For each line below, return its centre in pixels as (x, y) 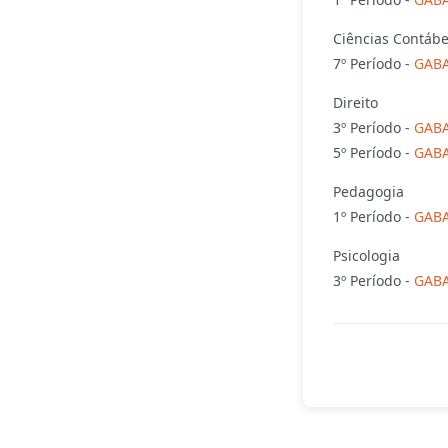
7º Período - (373, 63)
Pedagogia (368, 191)
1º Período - (373, 216)
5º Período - (373, 152)
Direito (355, 102)
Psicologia (366, 255)
